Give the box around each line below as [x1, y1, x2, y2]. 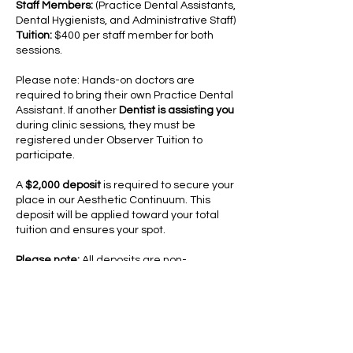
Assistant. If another [16, 105, 119, 116]
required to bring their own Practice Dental [16, 90, 233, 101]
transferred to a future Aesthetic [16, 284, 182, 295]
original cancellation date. [16, 314, 150, 325]
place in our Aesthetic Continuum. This [16, 195, 210, 206]
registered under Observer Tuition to [16, 135, 203, 146]
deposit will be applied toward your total [16, 210, 219, 221]
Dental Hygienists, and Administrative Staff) [16, 15, 236, 26]
